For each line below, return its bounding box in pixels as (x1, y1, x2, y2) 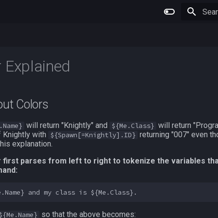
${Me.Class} (111, 122, 154, 130)
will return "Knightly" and (24, 121, 109, 130)
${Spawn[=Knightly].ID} (50, 131, 136, 139)
